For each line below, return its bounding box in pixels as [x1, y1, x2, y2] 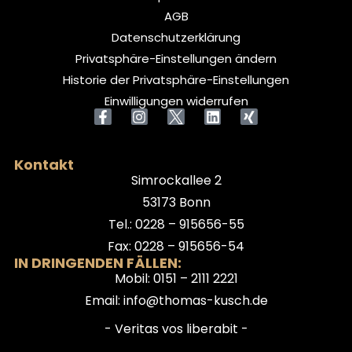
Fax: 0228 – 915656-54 [108, 236, 244, 255]
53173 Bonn [141, 192, 211, 211]
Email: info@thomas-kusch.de [84, 291, 268, 310]
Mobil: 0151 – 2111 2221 [114, 269, 238, 288]
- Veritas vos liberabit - [104, 319, 248, 338]
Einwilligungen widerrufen [104, 92, 248, 109]
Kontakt [13, 154, 74, 174]
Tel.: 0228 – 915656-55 [108, 214, 244, 233]
